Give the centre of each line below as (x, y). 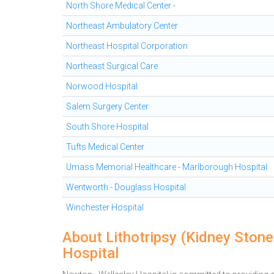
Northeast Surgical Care (112, 66)
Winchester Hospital (105, 207)
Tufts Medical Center (105, 147)
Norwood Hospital (102, 86)
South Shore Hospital (107, 127)
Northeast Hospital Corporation (127, 46)
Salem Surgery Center (107, 106)
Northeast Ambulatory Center (122, 26)
